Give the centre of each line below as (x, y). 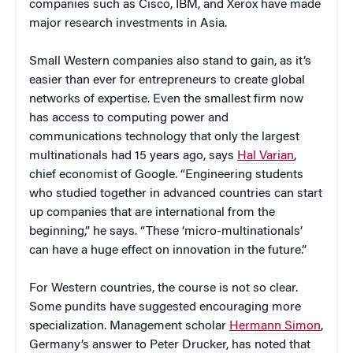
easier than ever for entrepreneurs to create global (167, 80)
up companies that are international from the (152, 212)
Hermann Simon (275, 326)
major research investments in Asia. (128, 23)
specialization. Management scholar (129, 326)
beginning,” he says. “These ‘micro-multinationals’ (166, 231)
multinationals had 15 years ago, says (133, 156)
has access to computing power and (129, 118)
